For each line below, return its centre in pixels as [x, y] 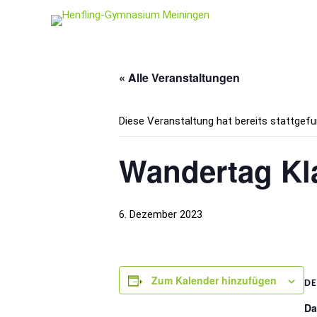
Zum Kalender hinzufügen [214, 280]
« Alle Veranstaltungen [179, 77]
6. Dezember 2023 [161, 214]
